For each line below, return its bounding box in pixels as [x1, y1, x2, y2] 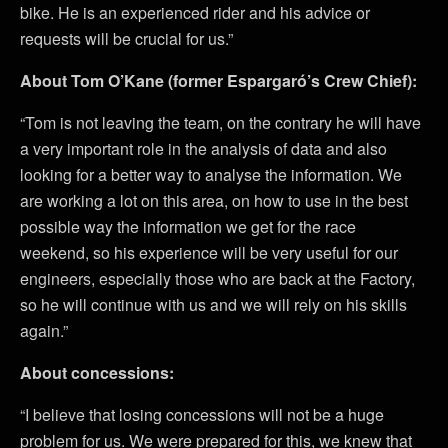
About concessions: [20, 360, 174, 384]
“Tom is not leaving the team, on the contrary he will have [20, 110, 421, 134]
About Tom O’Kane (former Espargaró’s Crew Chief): [20, 68, 417, 92]
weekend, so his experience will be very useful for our [20, 240, 398, 264]
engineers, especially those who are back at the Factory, [20, 266, 415, 290]
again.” [20, 318, 68, 342]
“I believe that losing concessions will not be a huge [20, 402, 384, 426]
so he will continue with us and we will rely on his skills [20, 292, 407, 316]
